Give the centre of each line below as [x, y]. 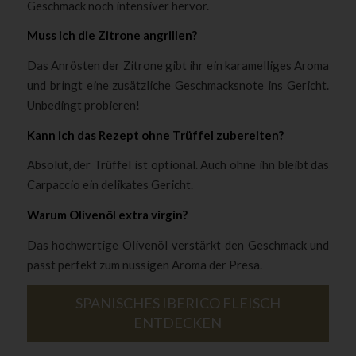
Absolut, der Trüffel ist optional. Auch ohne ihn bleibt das [178, 165]
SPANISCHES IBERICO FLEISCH [178, 303]
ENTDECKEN [178, 323]
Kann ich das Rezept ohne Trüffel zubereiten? [155, 135]
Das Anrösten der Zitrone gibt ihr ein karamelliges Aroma [178, 65]
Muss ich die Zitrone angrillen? [112, 35]
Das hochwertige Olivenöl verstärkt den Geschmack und [178, 244]
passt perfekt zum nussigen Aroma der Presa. [144, 264]
